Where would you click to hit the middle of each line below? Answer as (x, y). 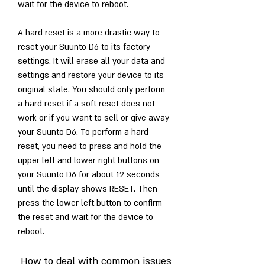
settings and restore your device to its (91, 75)
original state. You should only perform (91, 89)
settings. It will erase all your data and (91, 61)
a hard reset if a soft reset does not (86, 104)
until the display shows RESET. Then (88, 189)
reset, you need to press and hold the (90, 146)
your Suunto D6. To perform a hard (83, 132)
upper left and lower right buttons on (88, 160)
